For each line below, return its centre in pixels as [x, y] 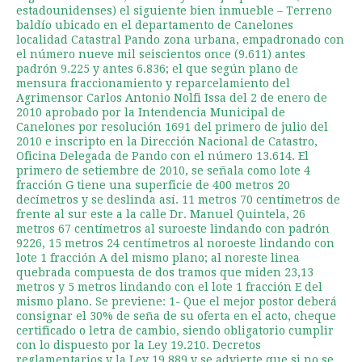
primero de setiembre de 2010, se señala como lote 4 [163, 170]
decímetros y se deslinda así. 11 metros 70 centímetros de [178, 199]
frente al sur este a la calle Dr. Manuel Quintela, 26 [161, 214]
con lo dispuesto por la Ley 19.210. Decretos [139, 345]
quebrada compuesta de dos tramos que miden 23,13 [165, 272]
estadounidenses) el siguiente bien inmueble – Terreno [174, 10]
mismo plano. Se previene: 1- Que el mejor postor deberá [177, 301]
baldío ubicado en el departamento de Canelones [155, 25]
